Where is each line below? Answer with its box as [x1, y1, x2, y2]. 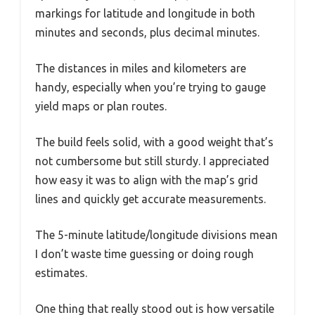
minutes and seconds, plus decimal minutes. [35, 26, 259, 39]
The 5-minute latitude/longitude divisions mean [35, 229, 278, 242]
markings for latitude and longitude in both [35, 7, 255, 20]
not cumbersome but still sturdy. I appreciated [35, 155, 269, 168]
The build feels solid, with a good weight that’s [35, 136, 274, 149]
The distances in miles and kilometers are [35, 62, 246, 75]
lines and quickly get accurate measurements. [35, 193, 266, 206]
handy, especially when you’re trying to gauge [35, 81, 266, 94]
